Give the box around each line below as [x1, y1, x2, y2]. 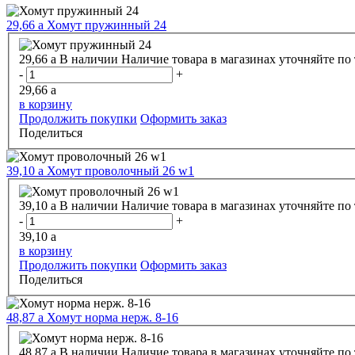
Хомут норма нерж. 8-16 [47, 311, 178, 325]
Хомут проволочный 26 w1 [47, 164, 194, 178]
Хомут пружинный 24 [47, 17, 166, 32]
